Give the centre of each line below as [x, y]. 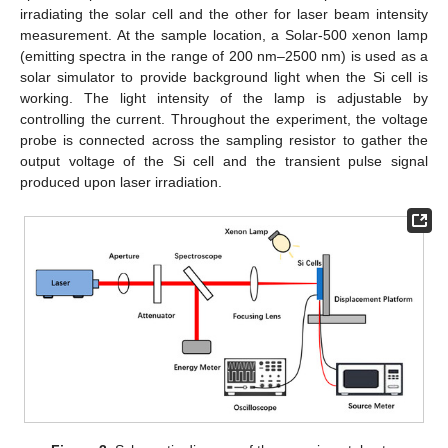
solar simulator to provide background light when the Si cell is [224, 77]
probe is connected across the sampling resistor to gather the [224, 140]
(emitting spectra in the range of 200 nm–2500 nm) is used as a [224, 56]
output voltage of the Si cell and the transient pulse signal [224, 161]
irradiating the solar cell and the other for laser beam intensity [224, 14]
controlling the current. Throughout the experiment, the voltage [224, 119]
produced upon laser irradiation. [121, 182]
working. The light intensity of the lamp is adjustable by [224, 98]
